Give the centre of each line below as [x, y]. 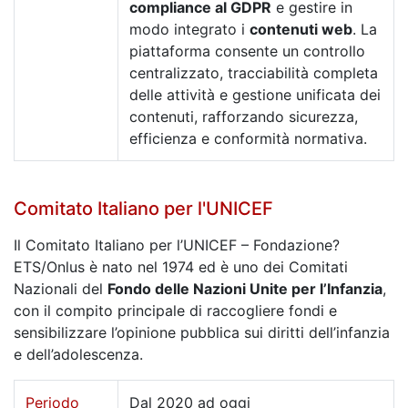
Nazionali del [61, 288]
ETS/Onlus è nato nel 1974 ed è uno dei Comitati [181, 266]
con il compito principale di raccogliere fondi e [175, 310]
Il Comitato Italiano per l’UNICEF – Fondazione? [177, 245]
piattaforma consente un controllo [247, 51]
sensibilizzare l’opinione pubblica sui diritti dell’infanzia [202, 332]
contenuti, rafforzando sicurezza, [244, 116]
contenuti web [301, 29]
